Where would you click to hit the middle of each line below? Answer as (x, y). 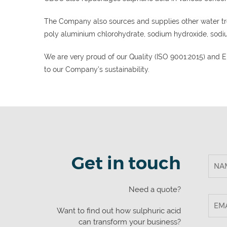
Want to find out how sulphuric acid (119, 211)
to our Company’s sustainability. (97, 69)
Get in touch (126, 163)
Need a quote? (155, 190)
